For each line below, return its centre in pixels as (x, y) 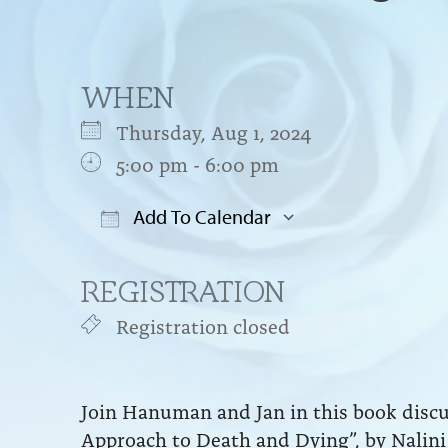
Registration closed (202, 324)
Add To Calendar (199, 216)
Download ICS (179, 256)
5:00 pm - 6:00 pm (197, 162)
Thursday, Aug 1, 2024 (223, 130)
